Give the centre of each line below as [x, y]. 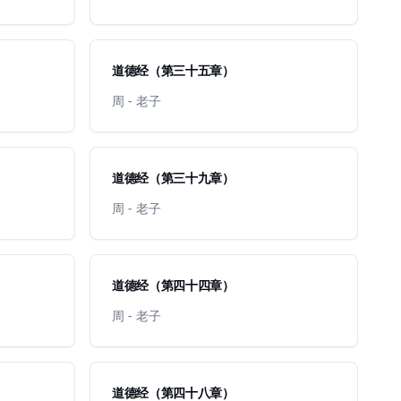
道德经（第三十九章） [173, 178]
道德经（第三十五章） [173, 70]
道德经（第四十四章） [173, 285]
